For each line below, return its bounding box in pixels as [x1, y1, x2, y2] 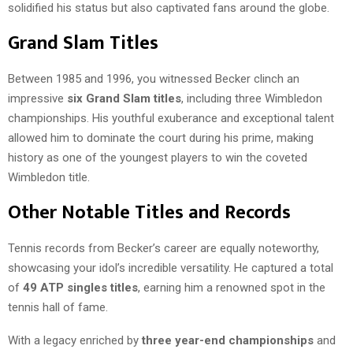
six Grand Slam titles [67, 91, 181, 106]
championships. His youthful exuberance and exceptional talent [8, 110, 334, 125]
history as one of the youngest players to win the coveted [8, 150, 307, 165]
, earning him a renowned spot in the [138, 280, 325, 295]
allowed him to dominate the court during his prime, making [8, 130, 314, 145]
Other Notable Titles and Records [8, 196, 291, 229]
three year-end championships [142, 333, 314, 347]
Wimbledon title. [8, 169, 90, 184]
